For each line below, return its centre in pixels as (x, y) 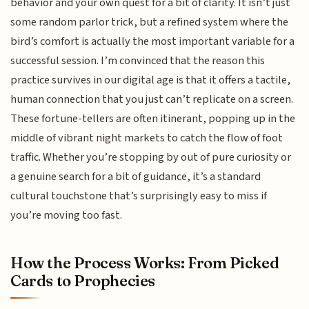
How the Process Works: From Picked (145, 263)
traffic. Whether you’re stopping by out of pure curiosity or (151, 157)
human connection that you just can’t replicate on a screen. (152, 99)
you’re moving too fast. (67, 215)
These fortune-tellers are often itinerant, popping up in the (153, 118)
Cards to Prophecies (83, 281)
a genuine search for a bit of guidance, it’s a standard (136, 176)
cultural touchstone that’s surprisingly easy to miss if (139, 196)
